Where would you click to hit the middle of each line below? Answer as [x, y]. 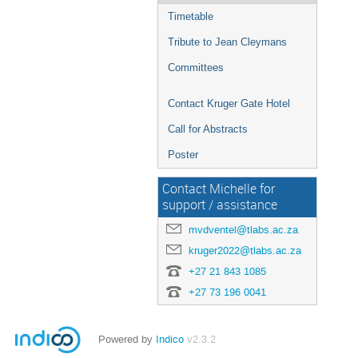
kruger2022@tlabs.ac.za [245, 251]
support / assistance [220, 205]
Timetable [191, 16]
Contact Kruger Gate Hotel [229, 103]
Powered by [127, 339]
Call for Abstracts [208, 129]
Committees [196, 68]
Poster [183, 155]
